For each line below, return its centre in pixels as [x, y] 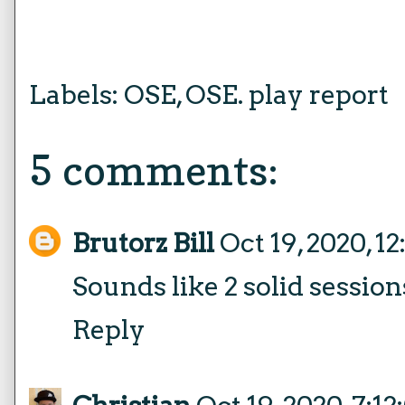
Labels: [76, 94]
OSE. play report [287, 94]
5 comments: [154, 170]
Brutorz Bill [143, 243]
